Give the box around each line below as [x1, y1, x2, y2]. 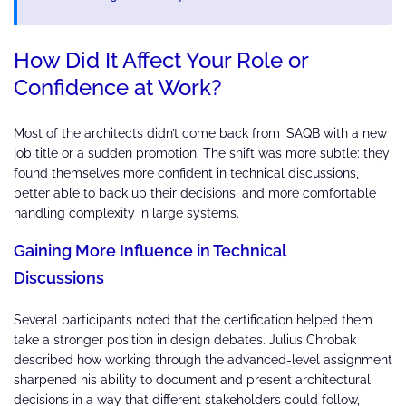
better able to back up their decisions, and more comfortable [14, 185, 376, 200]
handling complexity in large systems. [14, 205, 239, 220]
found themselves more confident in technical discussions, [14, 165, 359, 180]
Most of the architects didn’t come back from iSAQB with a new [14, 125, 387, 140]
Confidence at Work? [14, 73, 222, 101]
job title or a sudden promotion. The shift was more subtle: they [14, 145, 390, 160]
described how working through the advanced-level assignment [14, 352, 392, 367]
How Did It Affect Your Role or [14, 46, 308, 73]
